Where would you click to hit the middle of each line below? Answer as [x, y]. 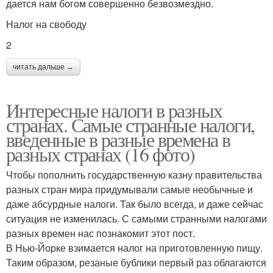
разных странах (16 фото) [101, 154]
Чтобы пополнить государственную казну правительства [134, 175]
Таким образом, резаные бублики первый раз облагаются [136, 263]
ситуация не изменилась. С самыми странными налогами [136, 219]
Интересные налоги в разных [114, 110]
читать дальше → [43, 67]
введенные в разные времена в [118, 140]
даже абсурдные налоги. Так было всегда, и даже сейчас [135, 204]
